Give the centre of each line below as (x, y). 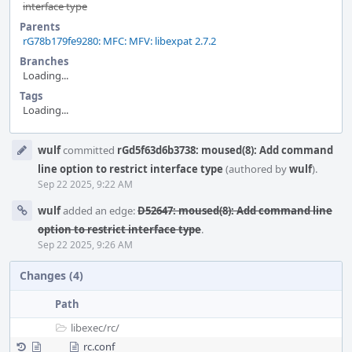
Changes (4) (51, 275)
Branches (44, 61)
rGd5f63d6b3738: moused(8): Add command (225, 150)
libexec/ (89, 328)
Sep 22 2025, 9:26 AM (85, 245)
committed (89, 150)
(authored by (256, 169)
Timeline (32, 155)
